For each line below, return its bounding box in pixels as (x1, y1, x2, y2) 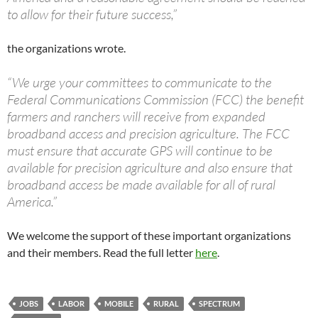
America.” (7, 193, 57, 211)
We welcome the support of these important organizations (7, 229, 291, 243)
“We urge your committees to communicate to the (7, 74, 272, 92)
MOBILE (104, 299, 133, 309)
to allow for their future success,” (7, 6, 177, 23)
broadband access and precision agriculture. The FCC (7, 125, 290, 143)
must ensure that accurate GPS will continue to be (7, 142, 273, 160)
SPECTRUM (199, 299, 240, 309)
